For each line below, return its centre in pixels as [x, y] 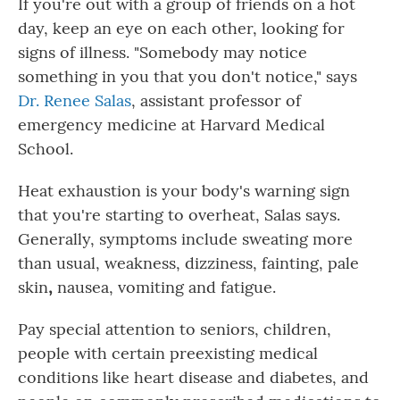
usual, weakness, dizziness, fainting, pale [208, 263]
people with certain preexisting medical [168, 353]
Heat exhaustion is [87, 191]
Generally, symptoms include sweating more [185, 239]
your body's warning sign [256, 191]
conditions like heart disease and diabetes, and [193, 377]
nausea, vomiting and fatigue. [167, 287]
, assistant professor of [216, 100]
